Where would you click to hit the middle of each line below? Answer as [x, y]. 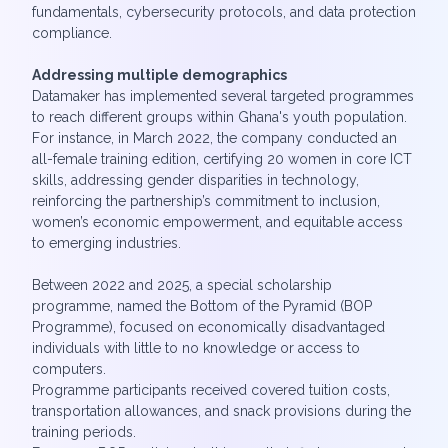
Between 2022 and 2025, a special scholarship [182, 285]
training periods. [84, 432]
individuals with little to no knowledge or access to [196, 348]
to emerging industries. [106, 243]
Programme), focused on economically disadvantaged [208, 327]
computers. [69, 369]
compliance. [72, 33]
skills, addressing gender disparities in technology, [195, 180]
